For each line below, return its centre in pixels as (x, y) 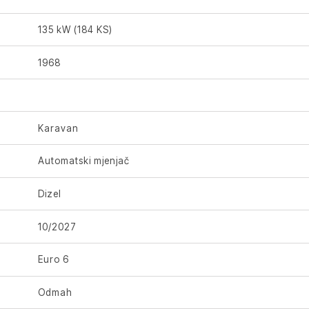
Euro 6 (54, 260)
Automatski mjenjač (84, 161)
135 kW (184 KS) (76, 29)
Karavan (59, 128)
